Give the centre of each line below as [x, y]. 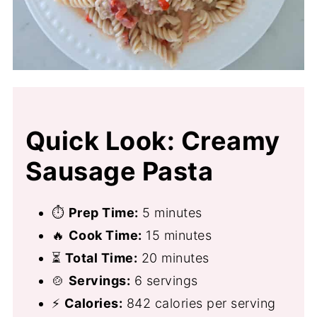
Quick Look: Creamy [152, 140]
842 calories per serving [199, 303]
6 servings [164, 280]
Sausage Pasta [119, 171]
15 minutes [177, 235]
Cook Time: [105, 235]
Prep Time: [103, 212]
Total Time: [101, 258]
